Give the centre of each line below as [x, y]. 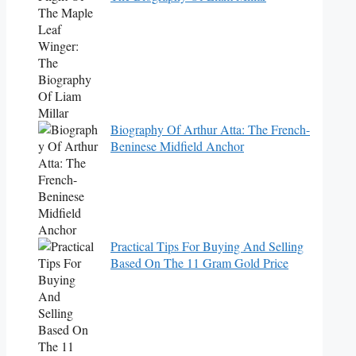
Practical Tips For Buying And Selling [207, 246]
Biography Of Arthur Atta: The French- [210, 130]
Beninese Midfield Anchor [177, 146]
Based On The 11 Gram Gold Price [199, 263]
